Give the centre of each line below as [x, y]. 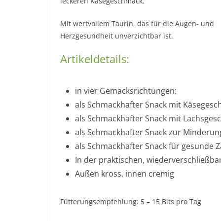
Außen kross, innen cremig [125, 173]
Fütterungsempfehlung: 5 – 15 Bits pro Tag [131, 201]
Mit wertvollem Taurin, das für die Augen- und [137, 23]
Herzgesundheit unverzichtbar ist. [117, 36]
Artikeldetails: [95, 58]
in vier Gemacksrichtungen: [126, 91]
